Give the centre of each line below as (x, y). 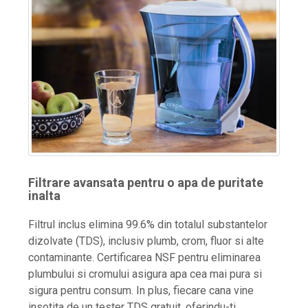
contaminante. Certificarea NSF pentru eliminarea (144, 258)
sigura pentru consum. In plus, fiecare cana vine (141, 291)
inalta (44, 196)
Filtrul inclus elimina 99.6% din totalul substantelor (148, 225)
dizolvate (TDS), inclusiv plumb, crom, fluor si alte (146, 241)
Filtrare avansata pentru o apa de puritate (146, 183)
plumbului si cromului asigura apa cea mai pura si (145, 274)
